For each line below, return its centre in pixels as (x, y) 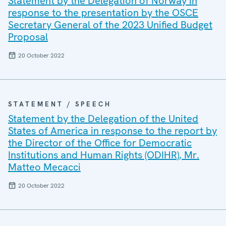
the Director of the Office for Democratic (100, 143)
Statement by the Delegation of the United (103, 119)
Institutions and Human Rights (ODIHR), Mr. (104, 155)
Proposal (28, 37)
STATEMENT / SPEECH (60, 104)
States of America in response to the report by (112, 131)
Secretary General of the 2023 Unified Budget (110, 25)
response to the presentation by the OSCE (103, 13)
